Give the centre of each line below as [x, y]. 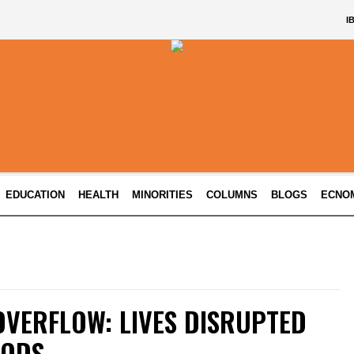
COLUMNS [232, 195]
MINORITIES [163, 195]
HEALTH [99, 195]
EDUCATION [36, 195]
